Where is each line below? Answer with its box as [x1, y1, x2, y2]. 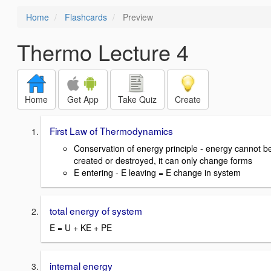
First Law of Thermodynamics [50, 124, 173, 137]
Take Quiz [118, 93, 157, 105]
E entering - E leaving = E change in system [74, 166, 241, 178]
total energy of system [50, 203, 142, 217]
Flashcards [65, 11, 107, 23]
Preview [120, 11, 153, 23]
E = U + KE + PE [50, 221, 112, 234]
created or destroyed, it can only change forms [74, 154, 252, 166]
